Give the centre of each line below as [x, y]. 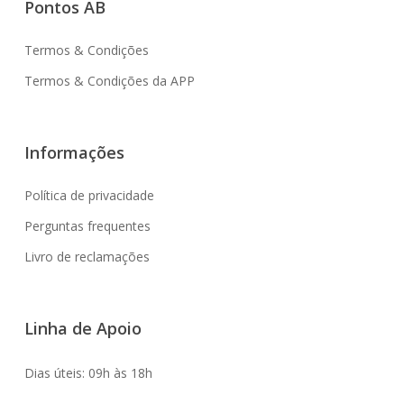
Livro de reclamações [87, 257]
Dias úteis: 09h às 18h [88, 373]
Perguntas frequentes [87, 226]
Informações [74, 152]
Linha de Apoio [83, 328]
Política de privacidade [89, 195]
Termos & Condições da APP [109, 81]
